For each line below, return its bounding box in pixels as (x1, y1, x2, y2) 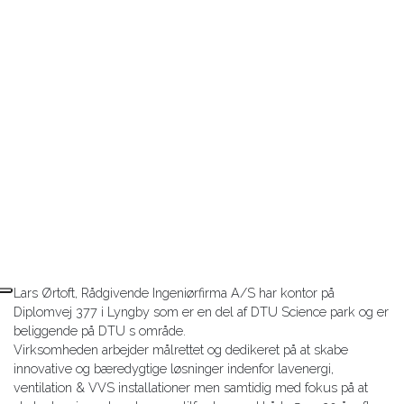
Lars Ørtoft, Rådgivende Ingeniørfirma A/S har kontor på (14, 285, 335, 301)
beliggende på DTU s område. (14, 323, 186, 339)
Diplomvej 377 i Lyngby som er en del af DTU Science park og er (14, 304, 389, 320)
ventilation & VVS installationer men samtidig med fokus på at (14, 380, 368, 396)
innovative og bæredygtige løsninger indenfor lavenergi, (14, 361, 334, 377)
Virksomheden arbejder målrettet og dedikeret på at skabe (14, 342, 348, 358)
